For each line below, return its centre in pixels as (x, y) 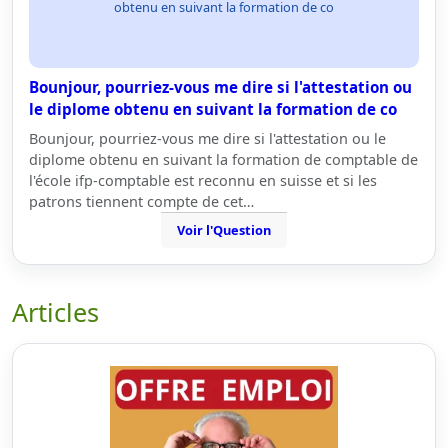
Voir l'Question (224, 230)
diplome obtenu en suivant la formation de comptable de (223, 159)
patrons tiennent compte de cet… (141, 201)
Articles (55, 312)
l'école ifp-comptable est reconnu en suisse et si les (203, 180)
